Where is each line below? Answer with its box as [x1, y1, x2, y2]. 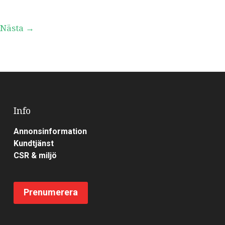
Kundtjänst [13, 138, 54, 148]
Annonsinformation [13, 126, 87, 136]
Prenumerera [23, 186, 78, 197]
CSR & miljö [13, 150, 57, 160]
